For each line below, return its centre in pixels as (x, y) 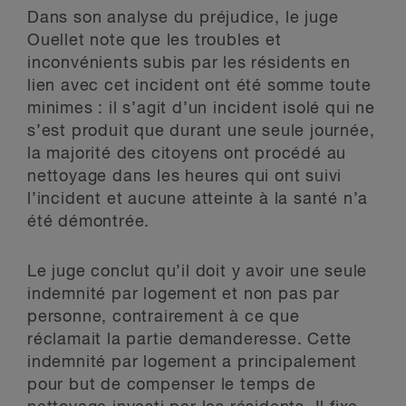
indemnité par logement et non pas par (184, 295)
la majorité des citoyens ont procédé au (187, 154)
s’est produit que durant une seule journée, (201, 131)
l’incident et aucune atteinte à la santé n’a (198, 199)
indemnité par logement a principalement (193, 362)
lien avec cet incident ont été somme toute (199, 86)
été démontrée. (89, 222)
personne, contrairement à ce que (164, 317)
